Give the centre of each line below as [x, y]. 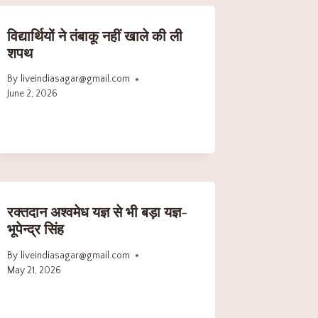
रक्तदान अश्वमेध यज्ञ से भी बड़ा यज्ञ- [98, 213]
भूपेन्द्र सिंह [36, 230]
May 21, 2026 [34, 270]
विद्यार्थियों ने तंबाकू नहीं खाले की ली [95, 37]
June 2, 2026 [33, 94]
